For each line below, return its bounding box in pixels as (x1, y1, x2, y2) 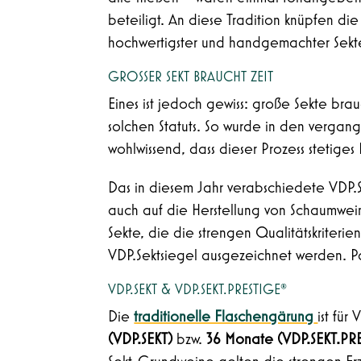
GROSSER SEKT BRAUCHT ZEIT (108, 69, 268, 85)
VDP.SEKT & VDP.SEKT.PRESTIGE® (108, 282, 288, 297)
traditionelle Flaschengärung (134, 308, 314, 325)
